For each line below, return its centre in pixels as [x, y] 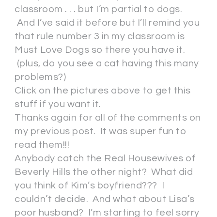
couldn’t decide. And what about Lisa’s [105, 199]
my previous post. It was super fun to [101, 132]
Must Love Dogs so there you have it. [100, 50]
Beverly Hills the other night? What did [104, 172]
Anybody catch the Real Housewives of [105, 159]
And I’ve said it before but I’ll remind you [107, 23]
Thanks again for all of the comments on [108, 118]
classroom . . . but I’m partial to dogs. [98, 9]
